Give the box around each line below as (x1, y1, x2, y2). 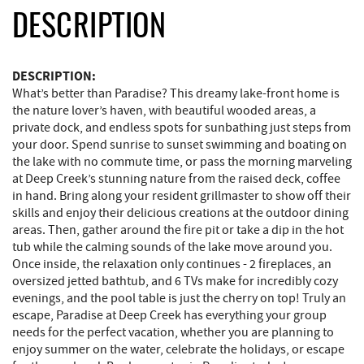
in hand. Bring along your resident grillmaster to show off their (12, 188, 351, 205)
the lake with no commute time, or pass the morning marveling (12, 154, 352, 171)
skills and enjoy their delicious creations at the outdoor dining (12, 205, 349, 222)
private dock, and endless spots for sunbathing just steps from (12, 119, 351, 136)
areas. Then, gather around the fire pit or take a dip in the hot (12, 222, 344, 239)
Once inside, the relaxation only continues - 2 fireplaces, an (12, 256, 331, 273)
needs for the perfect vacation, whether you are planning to (12, 324, 334, 341)
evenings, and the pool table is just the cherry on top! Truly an (12, 290, 346, 307)
